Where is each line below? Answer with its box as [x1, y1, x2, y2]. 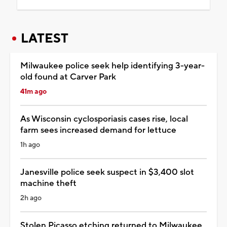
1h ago [20, 140, 40, 149]
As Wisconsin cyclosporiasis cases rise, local [20, 113, 188, 125]
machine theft [20, 177, 77, 189]
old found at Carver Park [20, 71, 116, 83]
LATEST [21, 30, 68, 47]
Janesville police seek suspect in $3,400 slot [20, 166, 194, 178]
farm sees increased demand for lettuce [20, 124, 176, 136]
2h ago [20, 193, 42, 203]
